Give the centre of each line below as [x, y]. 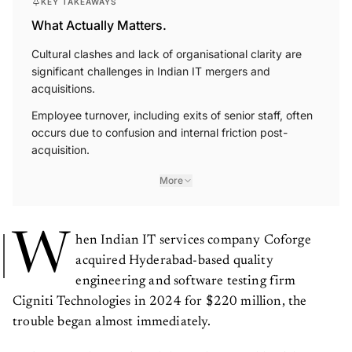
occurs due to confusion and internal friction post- [159, 132]
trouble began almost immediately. [112, 322]
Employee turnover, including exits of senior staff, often [172, 115]
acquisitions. [63, 88]
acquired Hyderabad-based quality [174, 261]
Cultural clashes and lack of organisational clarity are [167, 53]
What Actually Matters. [99, 25]
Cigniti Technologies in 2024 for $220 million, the [160, 302]
